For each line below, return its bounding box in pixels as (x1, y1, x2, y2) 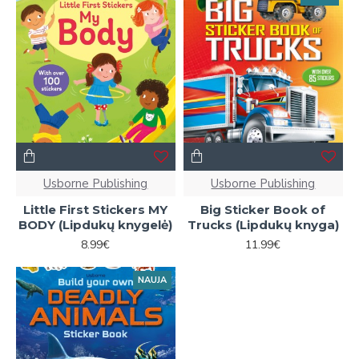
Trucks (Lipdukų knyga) (187, 216, 339, 232)
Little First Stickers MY (23, 201, 168, 217)
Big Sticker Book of (200, 201, 326, 217)
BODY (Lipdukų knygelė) (18, 216, 173, 232)
